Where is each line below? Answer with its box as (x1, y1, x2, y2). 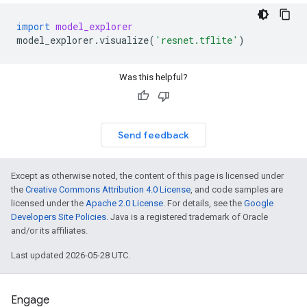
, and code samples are (191, 184, 283, 195)
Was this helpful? (119, 72, 188, 82)
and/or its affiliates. (11, 225, 88, 236)
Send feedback (118, 129, 189, 141)
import (16, 20, 50, 33)
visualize (99, 34, 149, 47)
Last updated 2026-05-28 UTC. (11, 250, 130, 260)
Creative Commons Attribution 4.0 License (25, 184, 191, 195)
